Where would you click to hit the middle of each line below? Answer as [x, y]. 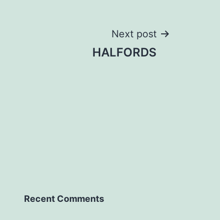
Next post [134, 34]
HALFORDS [124, 52]
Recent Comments [64, 198]
